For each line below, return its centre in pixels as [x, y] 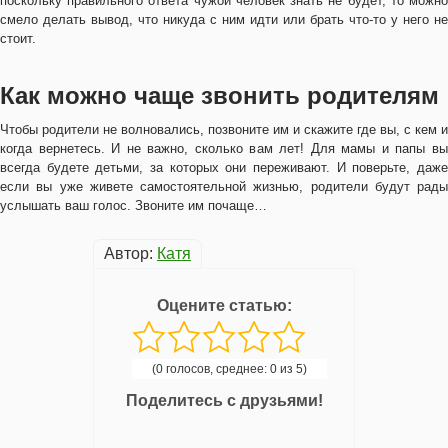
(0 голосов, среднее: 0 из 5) [229, 369]
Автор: [130, 253]
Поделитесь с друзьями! [224, 400]
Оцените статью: [224, 305]
